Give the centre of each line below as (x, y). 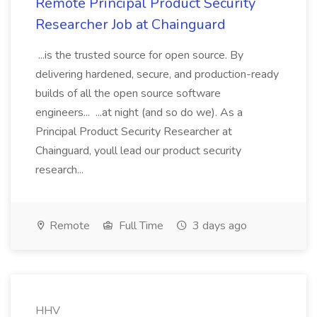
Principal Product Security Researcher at (134, 132)
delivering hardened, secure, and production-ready (157, 74)
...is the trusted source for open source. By (139, 55)
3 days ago (218, 226)
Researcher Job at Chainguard (131, 24)
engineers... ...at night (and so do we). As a (139, 113)
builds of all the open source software (128, 93)
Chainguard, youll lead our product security (138, 151)
